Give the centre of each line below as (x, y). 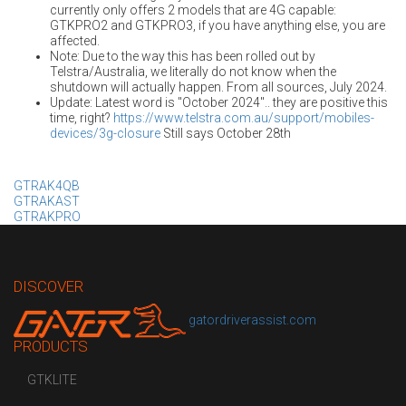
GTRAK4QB (47, 186)
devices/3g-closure (105, 133)
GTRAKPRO (47, 217)
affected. (75, 41)
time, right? (82, 118)
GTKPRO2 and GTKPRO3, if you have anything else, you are (217, 25)
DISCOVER (48, 286)
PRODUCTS (51, 346)
